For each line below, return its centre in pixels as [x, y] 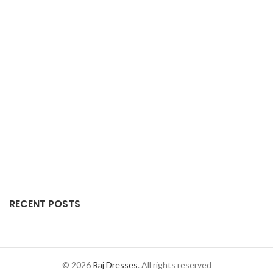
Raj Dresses [115, 264]
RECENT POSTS [45, 204]
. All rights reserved [174, 264]
